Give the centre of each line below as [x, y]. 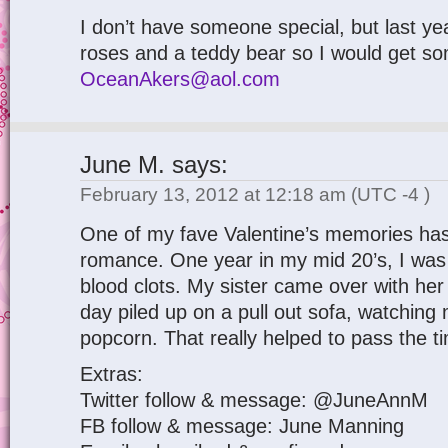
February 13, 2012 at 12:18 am [215, 194]
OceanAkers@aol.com [180, 79]
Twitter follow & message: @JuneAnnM [254, 400]
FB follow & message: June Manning [242, 426]
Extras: [111, 374]
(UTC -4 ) [390, 194]
